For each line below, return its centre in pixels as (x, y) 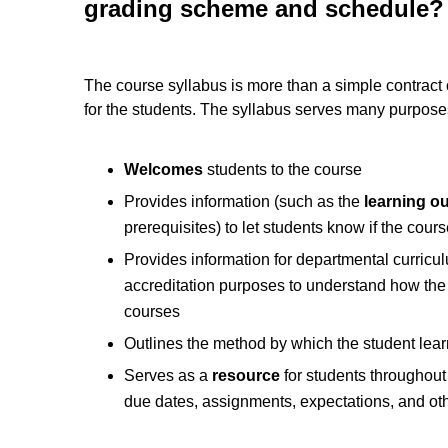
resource (246, 375)
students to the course (282, 169)
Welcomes (163, 169)
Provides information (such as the (244, 201)
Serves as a (168, 375)
